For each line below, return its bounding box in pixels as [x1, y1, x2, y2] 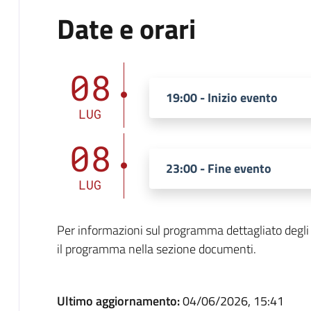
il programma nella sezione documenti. [56, 239, 256, 258]
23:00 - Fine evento [165, 158, 271, 178]
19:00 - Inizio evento [165, 87, 278, 107]
